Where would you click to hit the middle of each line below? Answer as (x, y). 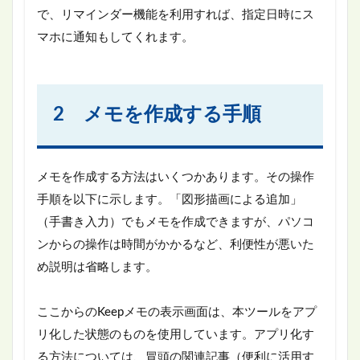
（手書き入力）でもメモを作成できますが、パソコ (176, 222)
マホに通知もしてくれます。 (115, 37)
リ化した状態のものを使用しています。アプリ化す (176, 334)
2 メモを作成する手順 (157, 115)
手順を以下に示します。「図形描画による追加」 (170, 199)
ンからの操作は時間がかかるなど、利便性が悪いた (176, 244)
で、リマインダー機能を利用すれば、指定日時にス (176, 14)
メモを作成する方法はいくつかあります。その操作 (176, 177)
